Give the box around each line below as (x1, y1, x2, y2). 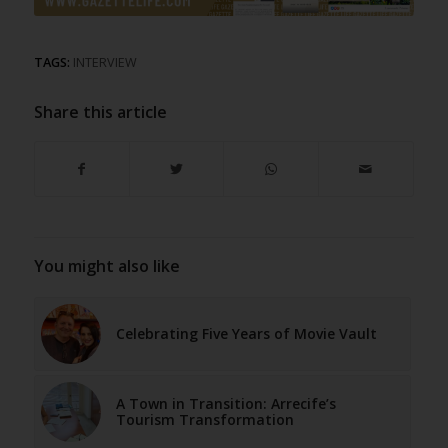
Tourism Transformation (115, 410, 294, 430)
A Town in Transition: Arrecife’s (115, 394, 336, 414)
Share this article (33, 101, 167, 124)
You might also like (33, 255, 180, 278)
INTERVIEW (72, 54, 137, 72)
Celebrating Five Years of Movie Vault (115, 324, 377, 344)
